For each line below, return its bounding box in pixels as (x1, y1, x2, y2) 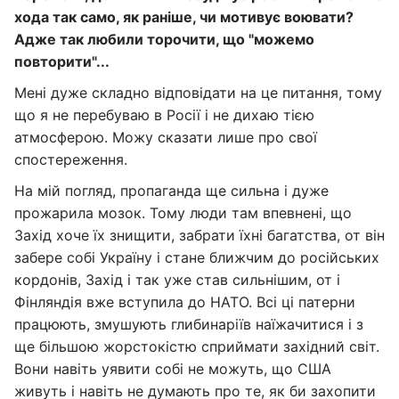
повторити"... (14, 53, 110, 70)
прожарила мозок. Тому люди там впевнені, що (14, 204, 352, 222)
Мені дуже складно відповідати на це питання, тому (14, 84, 382, 102)
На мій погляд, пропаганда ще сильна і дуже (14, 182, 329, 199)
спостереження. (14, 151, 127, 168)
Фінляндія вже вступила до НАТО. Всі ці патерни (14, 293, 355, 311)
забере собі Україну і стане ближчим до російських (14, 248, 379, 266)
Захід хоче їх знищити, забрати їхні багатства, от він (14, 226, 385, 244)
